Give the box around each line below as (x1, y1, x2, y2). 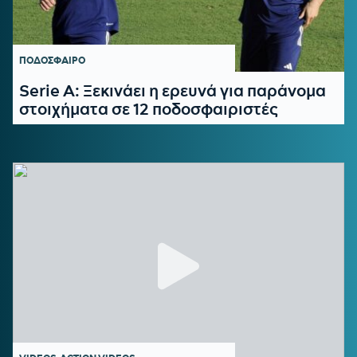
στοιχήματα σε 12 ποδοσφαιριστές (19, 99, 278, 119)
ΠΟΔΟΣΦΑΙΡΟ (19, 54, 86, 66)
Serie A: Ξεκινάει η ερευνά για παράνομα (19, 80, 326, 100)
